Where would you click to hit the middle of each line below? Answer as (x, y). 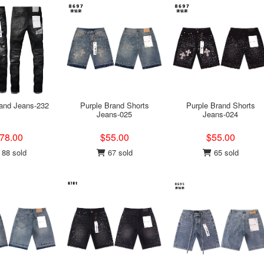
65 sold (225, 152)
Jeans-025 (114, 114)
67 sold (119, 152)
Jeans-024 (220, 114)
